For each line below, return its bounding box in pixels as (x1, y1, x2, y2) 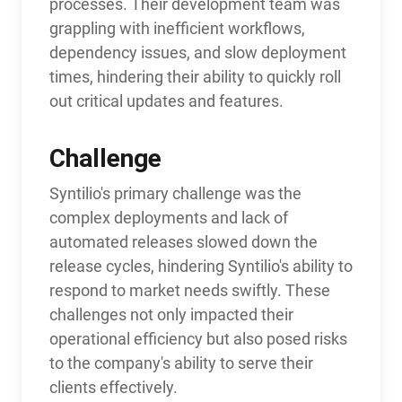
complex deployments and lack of (48, 207, 288, 227)
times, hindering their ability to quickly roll (48, 66, 341, 86)
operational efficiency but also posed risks (48, 328, 347, 348)
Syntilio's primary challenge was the (48, 183, 301, 203)
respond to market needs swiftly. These (48, 280, 330, 300)
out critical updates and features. (48, 91, 284, 110)
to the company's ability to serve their (48, 353, 313, 372)
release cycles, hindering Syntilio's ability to (48, 256, 353, 275)
